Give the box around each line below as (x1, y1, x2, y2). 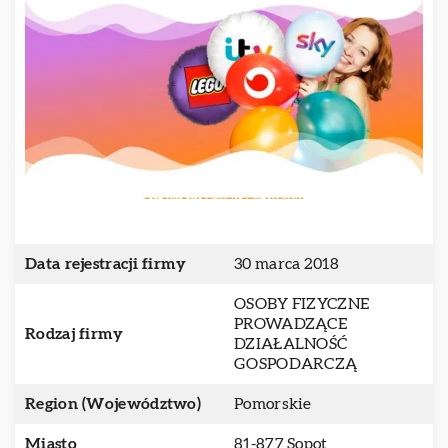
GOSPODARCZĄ (234, 356, 358, 372)
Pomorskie (234, 396, 312, 412)
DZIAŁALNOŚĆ (234, 336, 348, 352)
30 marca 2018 (234, 256, 339, 272)
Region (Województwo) (25, 396, 201, 412)
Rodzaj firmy (25, 326, 124, 342)
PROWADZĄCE (234, 316, 348, 332)
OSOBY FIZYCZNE (234, 296, 370, 312)
